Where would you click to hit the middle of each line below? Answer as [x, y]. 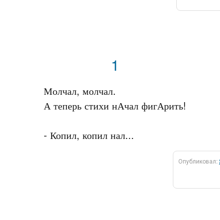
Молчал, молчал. [80, 91]
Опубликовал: [199, 161]
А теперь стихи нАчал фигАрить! [115, 105]
